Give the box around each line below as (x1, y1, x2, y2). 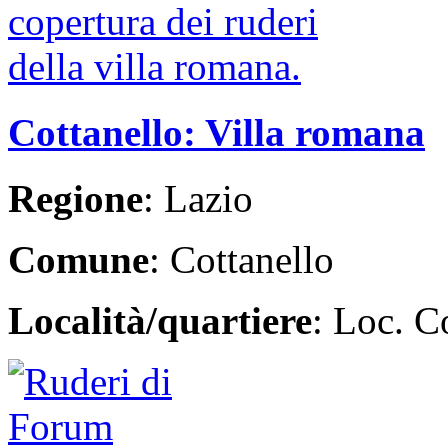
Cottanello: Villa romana (8, 111, 425, 155)
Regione (8, 177, 143, 221)
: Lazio (143, 177, 253, 221)
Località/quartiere (8, 299, 312, 343)
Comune (8, 238, 149, 282)
